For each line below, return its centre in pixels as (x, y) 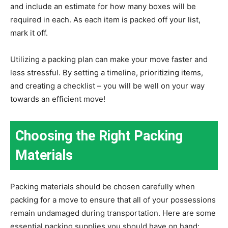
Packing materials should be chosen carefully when (103, 186)
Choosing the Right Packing (99, 136)
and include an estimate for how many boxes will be (103, 6)
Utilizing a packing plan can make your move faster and (109, 59)
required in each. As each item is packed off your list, (105, 19)
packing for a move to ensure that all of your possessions (113, 199)
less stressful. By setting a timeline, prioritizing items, (107, 72)
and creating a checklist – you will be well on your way (107, 85)
